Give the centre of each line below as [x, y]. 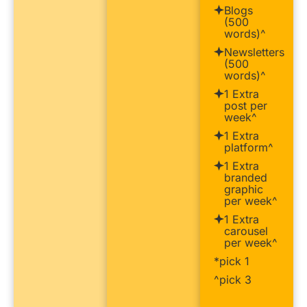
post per [246, 105]
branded [246, 177]
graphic [244, 189]
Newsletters [254, 52]
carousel [246, 231]
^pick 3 [233, 279]
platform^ [249, 147]
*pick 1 [232, 261]
